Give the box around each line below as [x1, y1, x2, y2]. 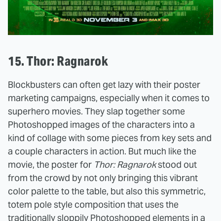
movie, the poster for [8, 158, 94, 170]
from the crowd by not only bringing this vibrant [8, 172, 198, 184]
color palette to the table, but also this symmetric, [8, 185, 206, 197]
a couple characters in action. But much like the [8, 145, 196, 157]
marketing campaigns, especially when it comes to [8, 92, 210, 104]
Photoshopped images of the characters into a [8, 118, 195, 130]
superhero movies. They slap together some [8, 105, 185, 117]
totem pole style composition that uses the [8, 198, 179, 210]
